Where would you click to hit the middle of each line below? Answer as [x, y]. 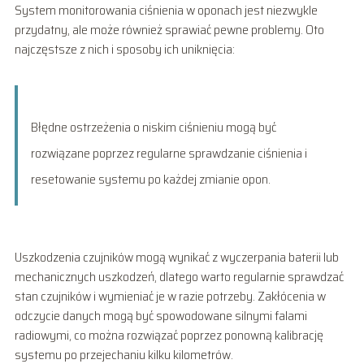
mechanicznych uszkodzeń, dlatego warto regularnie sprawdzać [179, 276]
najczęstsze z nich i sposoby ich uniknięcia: [124, 49]
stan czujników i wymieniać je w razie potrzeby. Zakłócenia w [170, 296]
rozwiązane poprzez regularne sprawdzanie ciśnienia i [169, 153]
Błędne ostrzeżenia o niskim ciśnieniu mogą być [153, 127]
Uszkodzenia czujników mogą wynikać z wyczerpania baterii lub [176, 257]
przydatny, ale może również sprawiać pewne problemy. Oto [169, 29]
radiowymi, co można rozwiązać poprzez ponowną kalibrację [169, 335]
